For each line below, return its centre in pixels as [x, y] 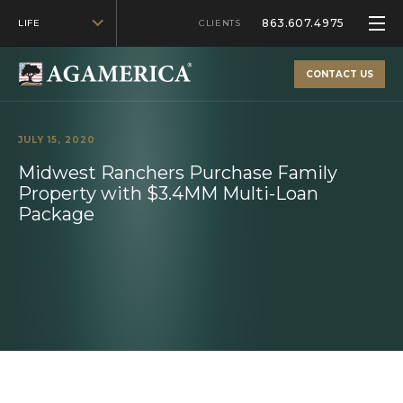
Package [56, 214]
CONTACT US [340, 75]
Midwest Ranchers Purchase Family [178, 173]
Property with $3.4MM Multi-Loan [168, 193]
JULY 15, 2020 [57, 140]
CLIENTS [220, 23]
